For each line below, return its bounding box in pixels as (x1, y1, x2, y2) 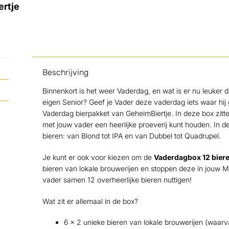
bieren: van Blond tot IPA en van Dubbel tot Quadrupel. (42, 131, 221, 141)
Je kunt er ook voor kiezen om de (42, 152, 154, 162)
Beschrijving (42, 67, 88, 78)
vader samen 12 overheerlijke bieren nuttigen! (42, 175, 192, 184)
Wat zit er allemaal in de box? (42, 196, 138, 205)
